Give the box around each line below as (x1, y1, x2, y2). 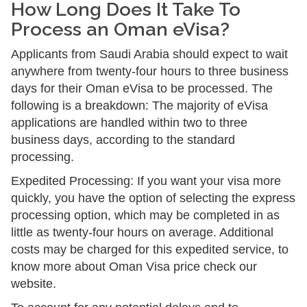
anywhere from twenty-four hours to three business (11, 64, 288, 78)
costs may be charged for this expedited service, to (11, 243, 288, 256)
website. (11, 277, 56, 291)
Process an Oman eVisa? (11, 19, 230, 40)
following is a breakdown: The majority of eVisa (11, 99, 268, 112)
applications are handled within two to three (11, 116, 247, 130)
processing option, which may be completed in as (11, 208, 280, 222)
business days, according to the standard (11, 133, 235, 147)
